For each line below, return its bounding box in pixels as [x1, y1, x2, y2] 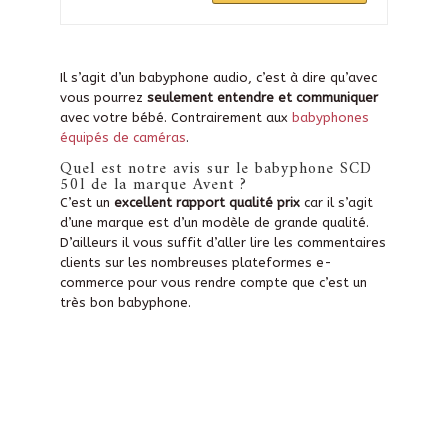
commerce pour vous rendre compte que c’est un [59, 275, 367, 291]
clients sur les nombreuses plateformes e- [59, 255, 332, 271]
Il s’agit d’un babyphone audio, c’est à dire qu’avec [59, 70, 377, 86]
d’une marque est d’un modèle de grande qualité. [59, 215, 369, 231]
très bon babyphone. [59, 295, 191, 311]
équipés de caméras [59, 130, 186, 146]
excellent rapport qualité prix [113, 195, 300, 211]
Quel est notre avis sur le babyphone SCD [59, 155, 372, 184]
